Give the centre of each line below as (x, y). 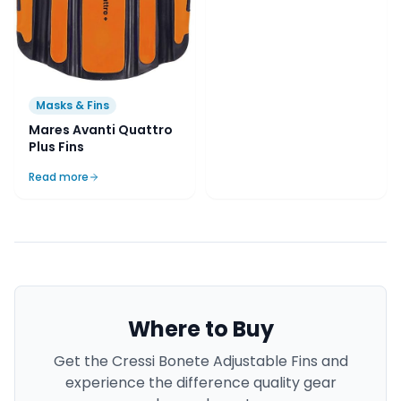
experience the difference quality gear (200, 383)
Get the (82, 362)
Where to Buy (200, 329)
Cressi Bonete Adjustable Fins (214, 362)
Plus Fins (56, 147)
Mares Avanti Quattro (101, 130)
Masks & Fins (73, 106)
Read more (59, 177)
